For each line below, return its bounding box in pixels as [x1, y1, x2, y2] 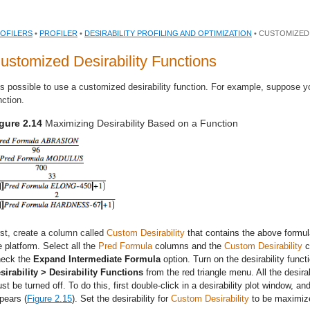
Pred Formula [98, 241, 152, 251]
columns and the [152, 241, 224, 251]
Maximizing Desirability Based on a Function [45, 118, 238, 129]
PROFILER [39, 29, 77, 37]
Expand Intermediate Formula [33, 254, 161, 264]
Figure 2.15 [27, 293, 72, 304]
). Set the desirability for [72, 293, 171, 304]
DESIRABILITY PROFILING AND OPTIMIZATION [84, 29, 252, 37]
